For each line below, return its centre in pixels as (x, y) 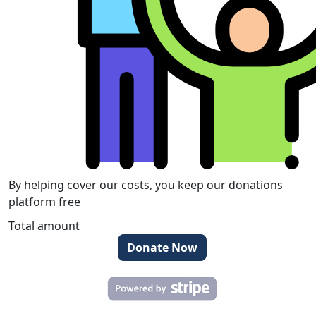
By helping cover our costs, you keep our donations (146, 184)
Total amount (44, 225)
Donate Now (162, 247)
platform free (44, 201)
